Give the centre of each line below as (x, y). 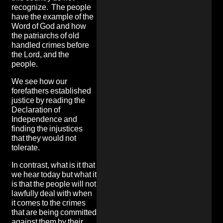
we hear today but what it (54, 174)
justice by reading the (48, 100)
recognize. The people (51, 7)
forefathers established (51, 91)
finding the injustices (47, 128)
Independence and (44, 119)
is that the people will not (54, 184)
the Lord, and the (40, 54)
